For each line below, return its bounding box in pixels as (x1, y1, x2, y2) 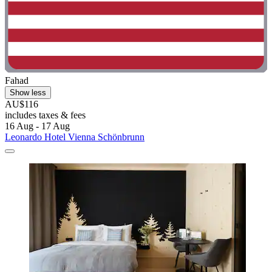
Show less (10, 87, 46, 97)
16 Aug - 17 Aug (5, 120, 70, 131)
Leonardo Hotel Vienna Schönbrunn (5, 131, 144, 142)
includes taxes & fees (5, 109, 86, 120)
